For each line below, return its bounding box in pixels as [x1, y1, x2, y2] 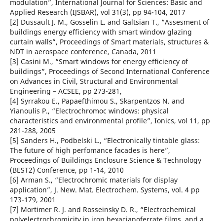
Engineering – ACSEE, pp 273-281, [9, 86, 122, 96]
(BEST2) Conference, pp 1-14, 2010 [9, 165, 124, 175]
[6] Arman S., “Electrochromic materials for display [9, 175, 178, 185]
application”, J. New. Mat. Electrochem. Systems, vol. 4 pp [9, 185, 200, 195]
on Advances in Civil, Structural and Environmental [9, 76, 178, 86]
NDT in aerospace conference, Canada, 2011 [9, 47, 156, 57]
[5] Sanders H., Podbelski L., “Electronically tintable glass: [9, 136, 200, 146]
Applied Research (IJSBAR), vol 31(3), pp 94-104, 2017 [9, 7, 185, 17]
